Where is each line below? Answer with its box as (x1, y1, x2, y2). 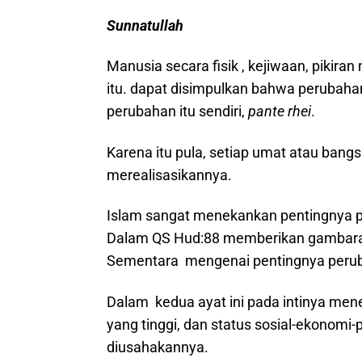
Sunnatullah (107, 16, 183, 34)
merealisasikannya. (107, 166, 232, 183)
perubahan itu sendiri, (107, 103, 248, 120)
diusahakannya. (107, 338, 208, 356)
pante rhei (248, 103, 311, 120)
